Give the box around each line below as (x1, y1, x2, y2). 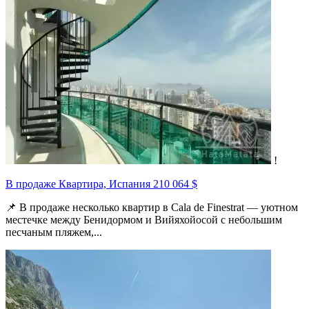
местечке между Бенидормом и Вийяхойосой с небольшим (6, 214, 282, 226)
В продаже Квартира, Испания (6, 178, 153, 190)
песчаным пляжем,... (6, 226, 102, 239)
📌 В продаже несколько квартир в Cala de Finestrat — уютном (6, 201, 298, 214)
